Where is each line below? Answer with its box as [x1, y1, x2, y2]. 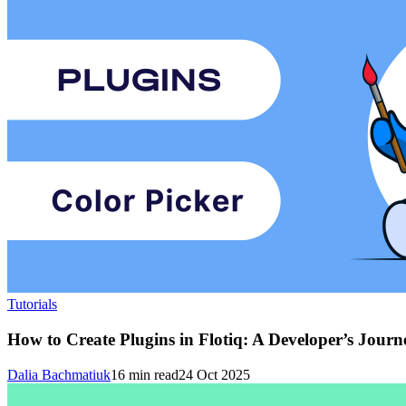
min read [125, 366, 179, 382]
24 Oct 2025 [179, 366, 250, 382]
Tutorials [7, 296, 57, 313]
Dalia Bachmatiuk [7, 366, 111, 382]
